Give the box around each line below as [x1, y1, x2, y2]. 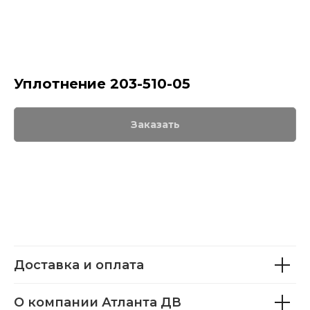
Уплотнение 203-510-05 [14, 75, 190, 92]
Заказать [130, 118, 180, 131]
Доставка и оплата [14, 257, 144, 273]
